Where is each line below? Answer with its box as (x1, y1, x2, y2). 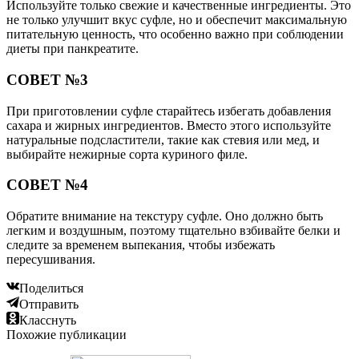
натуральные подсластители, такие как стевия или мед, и (6, 132, 320, 147)
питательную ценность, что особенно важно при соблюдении (6, 27, 344, 42)
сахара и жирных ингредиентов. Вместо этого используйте (6, 118, 331, 132)
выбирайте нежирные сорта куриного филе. (6, 147, 248, 161)
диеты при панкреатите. (6, 42, 139, 56)
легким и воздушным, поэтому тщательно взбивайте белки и (6, 224, 341, 237)
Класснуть (19, 313, 76, 327)
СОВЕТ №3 (6, 71, 88, 88)
